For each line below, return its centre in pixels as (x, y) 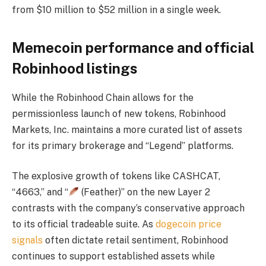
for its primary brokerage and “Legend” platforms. (123, 145)
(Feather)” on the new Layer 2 (145, 192)
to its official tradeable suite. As (84, 224)
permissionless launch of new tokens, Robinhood (119, 113)
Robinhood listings (75, 68)
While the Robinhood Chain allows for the (103, 97)
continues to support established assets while (113, 256)
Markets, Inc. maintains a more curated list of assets (127, 129)
